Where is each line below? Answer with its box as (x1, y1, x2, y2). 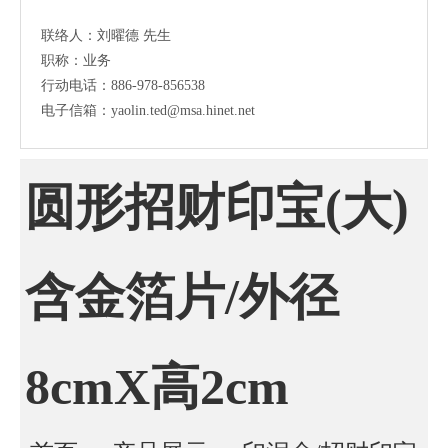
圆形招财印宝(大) (25, 179, 409, 236)
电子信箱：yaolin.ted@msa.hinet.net (41, 103, 255, 119)
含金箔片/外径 (25, 269, 339, 326)
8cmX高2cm (25, 359, 289, 416)
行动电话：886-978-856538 (41, 78, 205, 94)
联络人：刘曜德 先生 (41, 28, 171, 44)
